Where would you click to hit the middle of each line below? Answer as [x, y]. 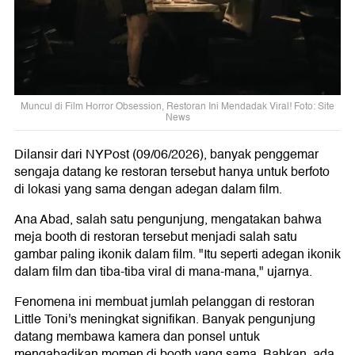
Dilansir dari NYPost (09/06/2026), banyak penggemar [166, 155]
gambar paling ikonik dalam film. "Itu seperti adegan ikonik [177, 255]
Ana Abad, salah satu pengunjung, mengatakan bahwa [168, 220]
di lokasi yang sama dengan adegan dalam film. [148, 190]
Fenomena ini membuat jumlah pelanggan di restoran [164, 302]
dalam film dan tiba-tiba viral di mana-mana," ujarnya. [163, 272]
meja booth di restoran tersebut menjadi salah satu [156, 237]
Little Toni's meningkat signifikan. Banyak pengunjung [165, 320]
